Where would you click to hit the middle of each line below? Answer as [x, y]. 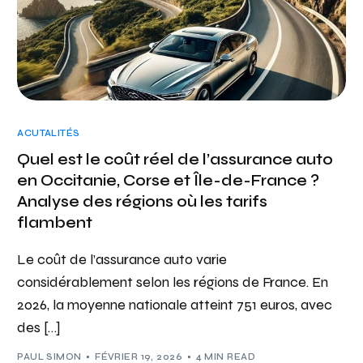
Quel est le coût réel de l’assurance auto [175, 160]
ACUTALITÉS [49, 134]
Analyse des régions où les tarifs [143, 202]
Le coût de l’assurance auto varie [122, 260]
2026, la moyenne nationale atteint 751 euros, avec [175, 305]
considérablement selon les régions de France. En [173, 282]
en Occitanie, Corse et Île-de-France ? [169, 181]
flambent [55, 223]
